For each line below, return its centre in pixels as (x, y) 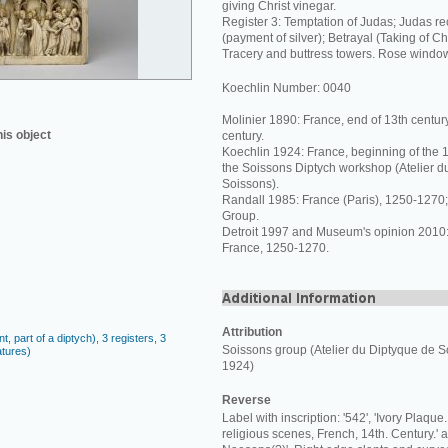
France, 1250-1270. (275, 248)
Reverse (246, 400)
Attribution (252, 332)
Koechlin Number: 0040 (286, 88)
